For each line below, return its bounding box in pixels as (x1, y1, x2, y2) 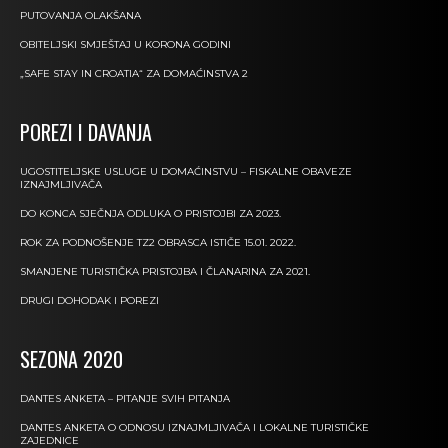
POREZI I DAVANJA (20, 117, 152, 148)
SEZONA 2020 (20, 344, 123, 375)
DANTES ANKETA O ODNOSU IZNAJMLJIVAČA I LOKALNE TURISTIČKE (20, 421, 369, 435)
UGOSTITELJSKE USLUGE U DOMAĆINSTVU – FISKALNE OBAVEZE (20, 165, 352, 179)
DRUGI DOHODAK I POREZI (20, 294, 159, 308)
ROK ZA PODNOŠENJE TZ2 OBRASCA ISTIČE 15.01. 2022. (20, 236, 296, 250)
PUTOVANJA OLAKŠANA (20, 9, 141, 23)
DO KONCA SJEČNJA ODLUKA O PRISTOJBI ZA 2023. (20, 207, 281, 221)
